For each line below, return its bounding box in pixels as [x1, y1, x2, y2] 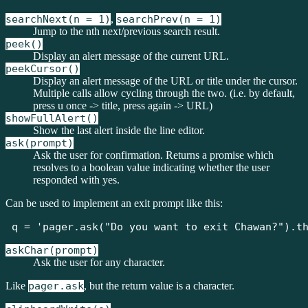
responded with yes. [33, 174, 120, 186]
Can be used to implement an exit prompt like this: [5, 197, 223, 209]
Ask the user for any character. [33, 256, 165, 268]
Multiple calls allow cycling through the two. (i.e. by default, [33, 87, 295, 99]
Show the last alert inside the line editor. [33, 124, 205, 136]
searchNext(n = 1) [5, 13, 111, 25]
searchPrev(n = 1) [116, 13, 221, 25]
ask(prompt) [5, 137, 74, 149]
